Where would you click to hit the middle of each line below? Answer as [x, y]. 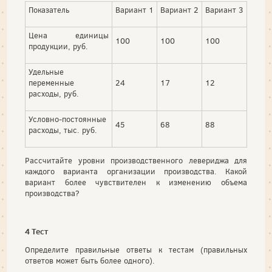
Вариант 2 [179, 10]
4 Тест [36, 231]
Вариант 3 [224, 10]
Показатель [49, 10]
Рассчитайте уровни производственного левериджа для [136, 160]
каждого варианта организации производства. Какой [136, 171]
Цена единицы [69, 35]
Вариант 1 [134, 10]
